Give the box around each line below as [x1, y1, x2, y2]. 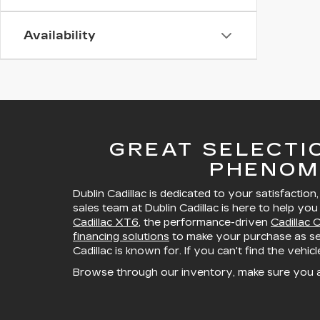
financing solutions [73, 231, 169, 243]
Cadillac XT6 [73, 216, 139, 229]
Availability [24, 29, 96, 42]
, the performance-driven [139, 216, 271, 229]
